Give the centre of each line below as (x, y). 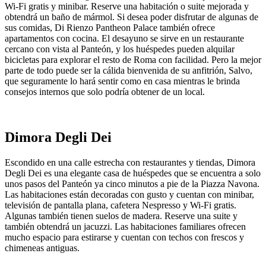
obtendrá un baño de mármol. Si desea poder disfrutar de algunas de (132, 17)
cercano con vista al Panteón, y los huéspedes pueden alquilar (120, 49)
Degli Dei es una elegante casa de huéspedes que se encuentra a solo (133, 173)
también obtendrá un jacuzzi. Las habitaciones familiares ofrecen (125, 226)
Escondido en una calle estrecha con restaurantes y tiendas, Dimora (130, 162)
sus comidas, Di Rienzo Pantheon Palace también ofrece (110, 27)
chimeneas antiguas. (42, 248)
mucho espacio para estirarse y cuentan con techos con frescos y (126, 237)
